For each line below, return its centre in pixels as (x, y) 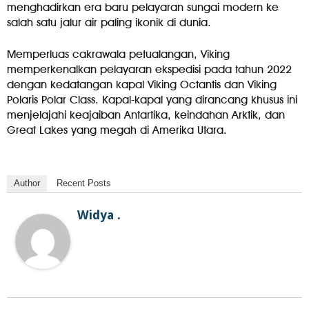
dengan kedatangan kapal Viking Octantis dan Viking (142, 85)
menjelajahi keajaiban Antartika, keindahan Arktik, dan (146, 115)
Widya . (99, 215)
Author (27, 183)
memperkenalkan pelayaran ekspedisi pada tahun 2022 (149, 70)
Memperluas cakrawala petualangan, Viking (118, 54)
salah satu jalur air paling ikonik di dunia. (112, 23)
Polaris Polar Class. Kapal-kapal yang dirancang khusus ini (152, 100)
